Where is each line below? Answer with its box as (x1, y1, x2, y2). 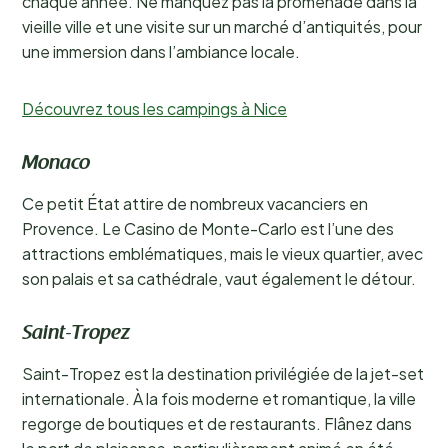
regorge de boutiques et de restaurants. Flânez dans (22, 413, 412, 434)
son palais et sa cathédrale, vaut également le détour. (22, 268, 416, 289)
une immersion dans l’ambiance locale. (22, 41, 300, 62)
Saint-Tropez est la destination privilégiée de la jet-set (22, 363, 424, 384)
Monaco (22, 154, 90, 174)
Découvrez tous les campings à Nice (22, 98, 287, 119)
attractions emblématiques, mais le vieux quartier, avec (22, 243, 423, 264)
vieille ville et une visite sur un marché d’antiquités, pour (22, 16, 422, 37)
